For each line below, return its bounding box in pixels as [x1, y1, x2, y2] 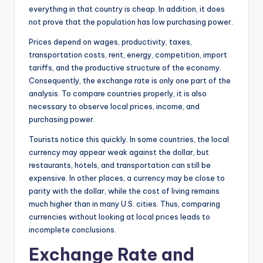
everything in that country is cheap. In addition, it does [29, 4, 225, 14]
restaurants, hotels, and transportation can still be [29, 160, 211, 170]
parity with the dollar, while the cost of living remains [29, 186, 220, 195]
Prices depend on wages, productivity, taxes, [29, 36, 192, 46]
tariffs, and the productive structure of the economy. [29, 62, 221, 72]
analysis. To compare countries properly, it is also [29, 88, 207, 98]
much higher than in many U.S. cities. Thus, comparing [29, 198, 220, 208]
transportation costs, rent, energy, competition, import [29, 49, 227, 59]
